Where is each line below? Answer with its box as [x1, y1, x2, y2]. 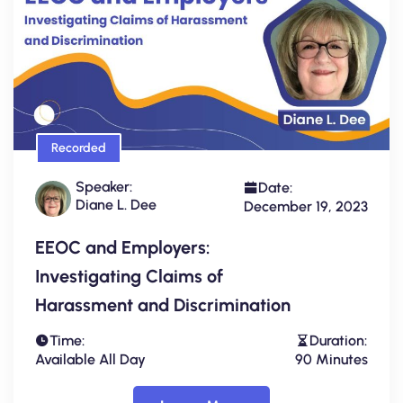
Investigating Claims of [35, 265, 223, 288]
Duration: [309, 332, 367, 350]
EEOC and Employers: [35, 237, 210, 259]
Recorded [51, 140, 106, 157]
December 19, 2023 [244, 198, 368, 216]
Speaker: [76, 178, 132, 196]
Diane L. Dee [76, 196, 157, 214]
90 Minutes [295, 351, 368, 369]
